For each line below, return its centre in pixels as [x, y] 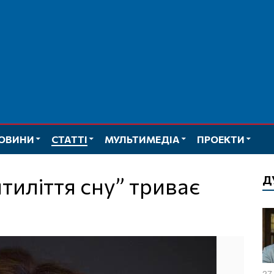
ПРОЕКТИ [221, 139]
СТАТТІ [69, 139]
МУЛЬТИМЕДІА [142, 139]
